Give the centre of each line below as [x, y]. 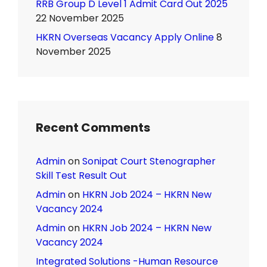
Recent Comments [93, 128]
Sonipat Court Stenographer [149, 162]
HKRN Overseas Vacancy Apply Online [125, 38]
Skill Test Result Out [81, 176]
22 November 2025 [80, 18]
